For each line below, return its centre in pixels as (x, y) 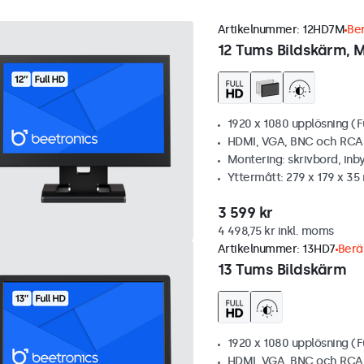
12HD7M (323, 30)
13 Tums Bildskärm (282, 270)
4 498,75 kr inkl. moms (275, 231)
